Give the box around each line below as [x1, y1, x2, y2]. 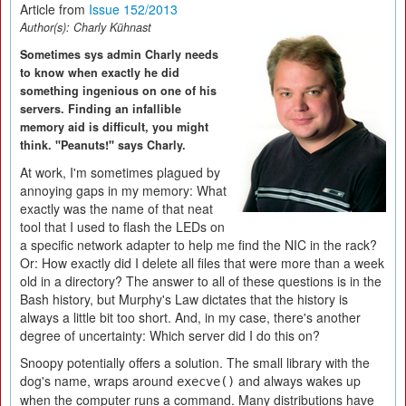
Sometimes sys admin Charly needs [20, 46, 218, 63]
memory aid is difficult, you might [20, 119, 208, 135]
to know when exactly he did [20, 64, 179, 81]
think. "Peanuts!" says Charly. [20, 137, 186, 153]
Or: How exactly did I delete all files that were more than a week [20, 254, 384, 272]
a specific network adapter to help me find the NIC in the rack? [20, 236, 377, 254]
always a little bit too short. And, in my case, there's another [20, 308, 361, 326]
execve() [177, 374, 235, 389]
